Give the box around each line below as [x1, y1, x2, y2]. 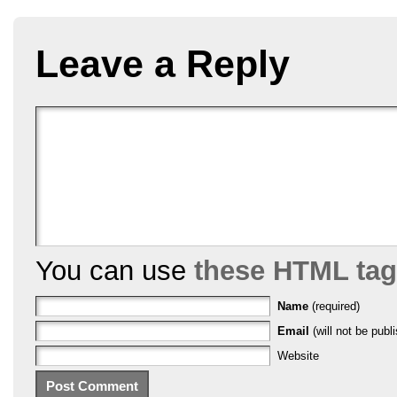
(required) [312, 299, 360, 313]
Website [277, 348, 319, 362]
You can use [35, 254, 194, 286]
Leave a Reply [35, 42, 290, 85]
